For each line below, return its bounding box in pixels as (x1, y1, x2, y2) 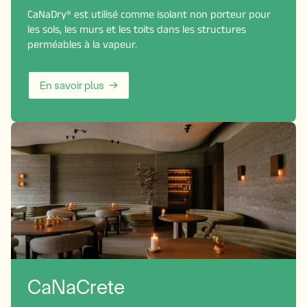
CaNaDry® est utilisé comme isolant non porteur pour (27, 8, 271, 25)
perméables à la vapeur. (27, 38, 137, 55)
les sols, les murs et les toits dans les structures (27, 23, 246, 40)
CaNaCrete (27, 275, 125, 299)
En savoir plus (39, 78, 104, 92)
